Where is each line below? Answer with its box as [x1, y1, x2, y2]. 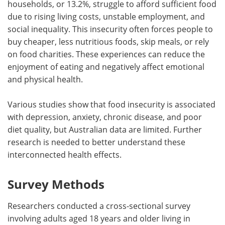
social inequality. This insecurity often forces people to [8, 23, 213, 35]
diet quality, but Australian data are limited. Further [8, 124, 202, 135]
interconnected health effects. [8, 149, 122, 160]
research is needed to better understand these [8, 136, 185, 148]
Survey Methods [8, 175, 104, 192]
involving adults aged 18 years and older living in [8, 212, 190, 224]
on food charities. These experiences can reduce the [8, 48, 205, 60]
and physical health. [8, 73, 83, 85]
